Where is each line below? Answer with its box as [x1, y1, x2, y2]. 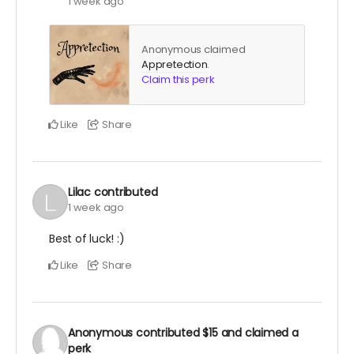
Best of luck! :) [49, 230, 125, 247]
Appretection [141, 56, 208, 72]
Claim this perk [141, 71, 215, 87]
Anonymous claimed [141, 41, 246, 57]
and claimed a [217, 324, 299, 341]
